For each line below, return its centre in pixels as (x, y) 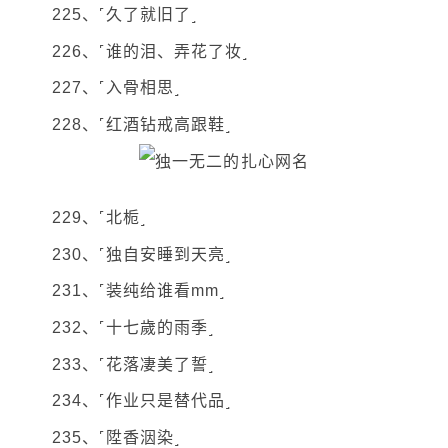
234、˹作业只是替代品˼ (142, 401)
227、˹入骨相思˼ (116, 88)
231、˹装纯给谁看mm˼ (139, 291)
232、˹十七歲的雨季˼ (133, 327)
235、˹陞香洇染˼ (116, 437)
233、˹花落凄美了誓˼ (133, 364)
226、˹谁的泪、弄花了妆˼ (150, 51)
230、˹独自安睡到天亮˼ (142, 254)
